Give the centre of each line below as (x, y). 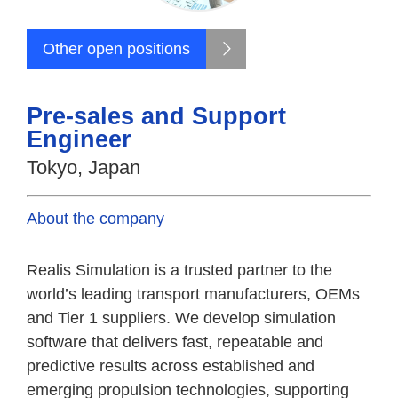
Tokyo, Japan (84, 167)
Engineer (79, 139)
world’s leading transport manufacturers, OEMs (193, 294)
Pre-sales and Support (156, 116)
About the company (96, 219)
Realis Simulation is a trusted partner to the (179, 270)
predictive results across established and (171, 366)
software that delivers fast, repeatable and (175, 342)
